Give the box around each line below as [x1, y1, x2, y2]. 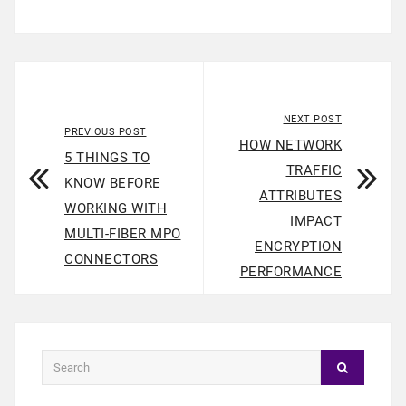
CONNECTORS [64, 251, 158, 268]
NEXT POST [283, 113, 342, 126]
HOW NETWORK [238, 137, 342, 154]
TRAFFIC [285, 162, 342, 179]
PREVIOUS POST [64, 126, 147, 139]
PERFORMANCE [239, 264, 342, 281]
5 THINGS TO [64, 150, 150, 167]
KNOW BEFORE [64, 175, 161, 192]
